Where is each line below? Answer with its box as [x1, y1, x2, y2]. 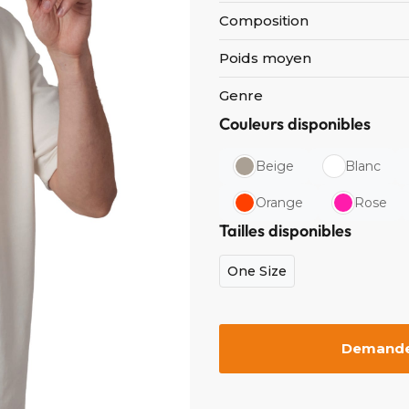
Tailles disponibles [219, 218, 351, 239]
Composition [219, 10, 309, 27]
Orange [256, 193, 303, 209]
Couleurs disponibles [219, 111, 371, 132]
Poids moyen [219, 47, 311, 65]
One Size [227, 261, 287, 278]
